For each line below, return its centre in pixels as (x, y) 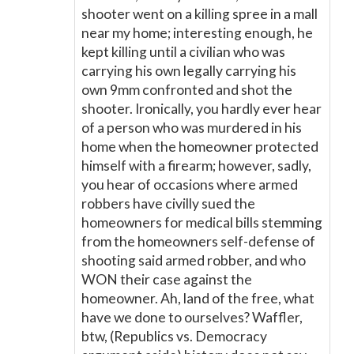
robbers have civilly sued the (168, 203)
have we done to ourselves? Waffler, (192, 317)
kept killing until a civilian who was (183, 52)
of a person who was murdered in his (192, 128)
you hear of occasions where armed (190, 185)
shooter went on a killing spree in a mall (200, 14)
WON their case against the (167, 279)
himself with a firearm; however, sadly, (196, 166)
